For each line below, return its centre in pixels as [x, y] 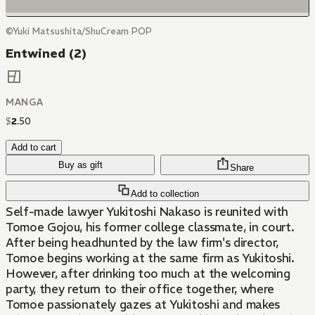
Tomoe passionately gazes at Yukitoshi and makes [143, 305]
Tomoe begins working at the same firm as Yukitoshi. [150, 258]
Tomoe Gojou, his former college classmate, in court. [150, 227]
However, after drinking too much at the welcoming [148, 274]
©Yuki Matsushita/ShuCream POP [79, 31]
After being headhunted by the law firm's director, [142, 243]
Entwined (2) [46, 53]
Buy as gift [80, 165]
